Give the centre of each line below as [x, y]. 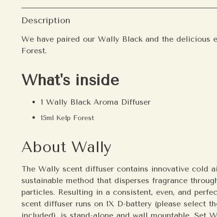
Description [46, 21]
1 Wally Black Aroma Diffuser [96, 102]
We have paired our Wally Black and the [99, 39]
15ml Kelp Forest [68, 118]
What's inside [70, 80]
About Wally [66, 147]
